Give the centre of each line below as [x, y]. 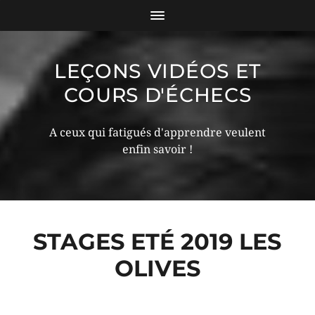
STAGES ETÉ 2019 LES [157, 242]
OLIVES [157, 268]
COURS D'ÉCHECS [157, 95]
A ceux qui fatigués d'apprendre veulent [157, 133]
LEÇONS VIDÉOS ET [157, 71]
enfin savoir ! [157, 149]
